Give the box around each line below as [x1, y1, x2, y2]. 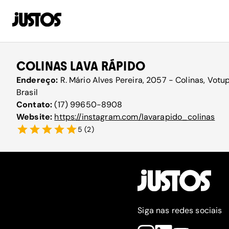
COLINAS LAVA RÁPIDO [16, 59, 145, 74]
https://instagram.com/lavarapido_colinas [54, 111, 215, 122]
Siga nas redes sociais [138, 205, 222, 216]
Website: [16, 111, 55, 122]
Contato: [16, 99, 55, 110]
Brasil [16, 87, 38, 98]
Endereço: [16, 75, 60, 85]
